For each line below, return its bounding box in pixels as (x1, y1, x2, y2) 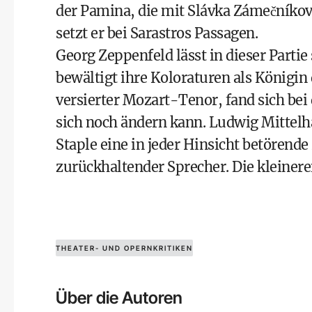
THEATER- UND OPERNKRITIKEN (56, 244, 193, 252)
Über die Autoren (56, 288, 182, 308)
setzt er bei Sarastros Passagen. (56, 24, 258, 42)
